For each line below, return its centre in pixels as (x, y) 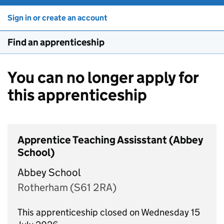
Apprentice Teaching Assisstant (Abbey (110, 140)
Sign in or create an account (57, 18)
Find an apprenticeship (56, 42)
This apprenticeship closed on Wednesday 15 (109, 212)
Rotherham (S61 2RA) (67, 187)
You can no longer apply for (103, 77)
